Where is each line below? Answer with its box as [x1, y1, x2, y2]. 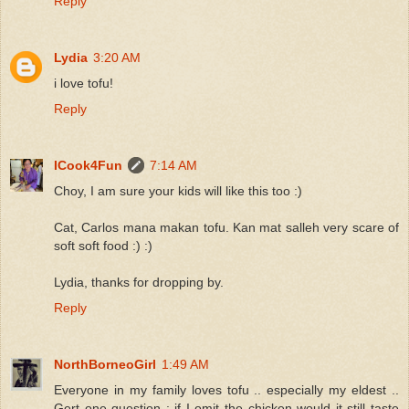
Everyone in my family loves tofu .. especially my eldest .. [54, 382, 399, 397]
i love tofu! [54, 75, 113, 90]
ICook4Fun [54, 157, 122, 173]
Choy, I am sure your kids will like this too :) [54, 183, 302, 198]
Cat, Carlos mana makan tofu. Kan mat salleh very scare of [54, 219, 399, 235]
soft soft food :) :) [54, 237, 152, 253]
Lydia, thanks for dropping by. [54, 274, 224, 289]
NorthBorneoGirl [54, 356, 156, 372]
